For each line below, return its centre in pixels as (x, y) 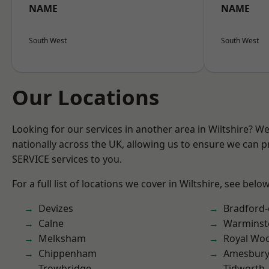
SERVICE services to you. (67, 159)
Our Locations (86, 97)
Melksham (62, 238)
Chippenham (68, 253)
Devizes (56, 208)
